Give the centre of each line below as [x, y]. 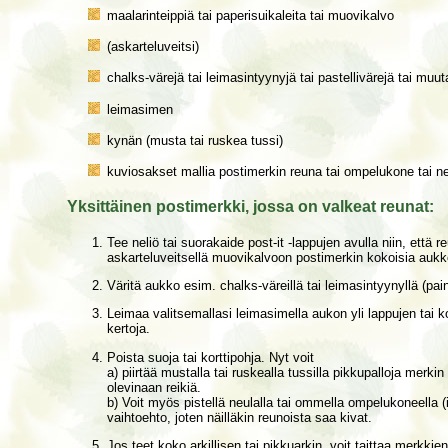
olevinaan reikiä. [154, 387]
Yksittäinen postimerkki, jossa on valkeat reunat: [252, 206]
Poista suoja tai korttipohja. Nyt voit [212, 357]
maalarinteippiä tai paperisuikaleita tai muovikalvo [250, 15]
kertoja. [128, 329]
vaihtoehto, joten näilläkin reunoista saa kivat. [239, 417]
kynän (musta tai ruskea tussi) [195, 140]
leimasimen [140, 109]
